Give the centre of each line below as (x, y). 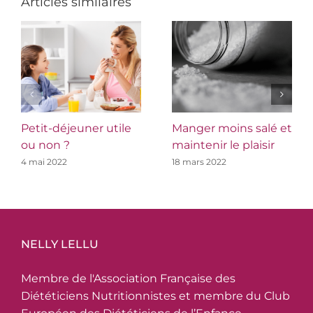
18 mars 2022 (199, 161)
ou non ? (45, 145)
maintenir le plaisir (223, 145)
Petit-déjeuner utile (76, 129)
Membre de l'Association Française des (128, 278)
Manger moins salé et (232, 129)
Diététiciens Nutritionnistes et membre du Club (155, 296)
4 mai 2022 (44, 161)
